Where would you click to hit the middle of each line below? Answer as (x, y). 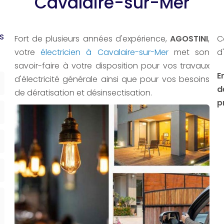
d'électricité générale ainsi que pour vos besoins (112, 79)
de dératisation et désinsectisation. (83, 93)
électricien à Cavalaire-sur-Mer (104, 52)
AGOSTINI (189, 39)
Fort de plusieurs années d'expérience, (92, 39)
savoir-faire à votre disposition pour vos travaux (112, 66)
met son (189, 52)
